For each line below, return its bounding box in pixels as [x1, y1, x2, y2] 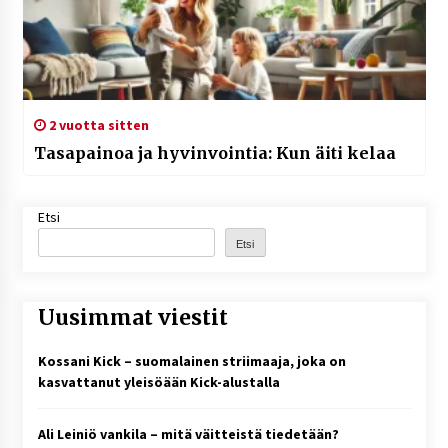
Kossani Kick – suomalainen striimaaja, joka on [37, 351, 346, 370]
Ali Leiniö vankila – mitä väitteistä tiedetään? [37, 424, 339, 443]
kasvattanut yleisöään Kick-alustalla [37, 372, 280, 391]
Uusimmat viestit [37, 304, 228, 332]
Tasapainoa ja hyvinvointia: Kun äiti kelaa [33, 143, 396, 164]
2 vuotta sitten [45, 116, 149, 135]
